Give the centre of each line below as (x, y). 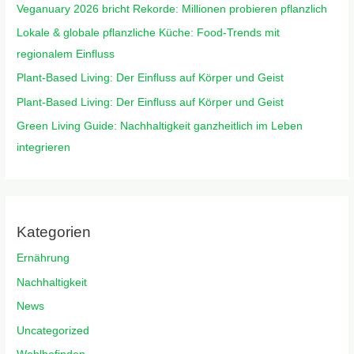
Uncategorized (53, 330)
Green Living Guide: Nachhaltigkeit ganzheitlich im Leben (160, 126)
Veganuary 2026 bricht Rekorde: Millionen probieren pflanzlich (172, 9)
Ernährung (43, 258)
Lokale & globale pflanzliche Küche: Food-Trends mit (149, 32)
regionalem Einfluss (66, 54)
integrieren (44, 148)
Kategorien (54, 232)
